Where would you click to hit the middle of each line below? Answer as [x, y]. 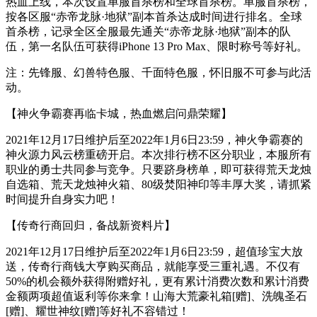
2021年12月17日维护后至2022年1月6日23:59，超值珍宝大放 [154, 251]
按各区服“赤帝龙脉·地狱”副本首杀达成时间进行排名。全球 [154, 16]
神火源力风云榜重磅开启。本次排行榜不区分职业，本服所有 [158, 154]
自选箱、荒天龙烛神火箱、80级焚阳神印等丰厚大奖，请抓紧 [158, 184]
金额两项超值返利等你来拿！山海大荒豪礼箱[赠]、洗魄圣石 [156, 296]
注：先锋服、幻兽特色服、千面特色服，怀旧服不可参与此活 [158, 72]
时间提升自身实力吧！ [62, 199]
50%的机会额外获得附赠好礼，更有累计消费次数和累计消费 [157, 281]
